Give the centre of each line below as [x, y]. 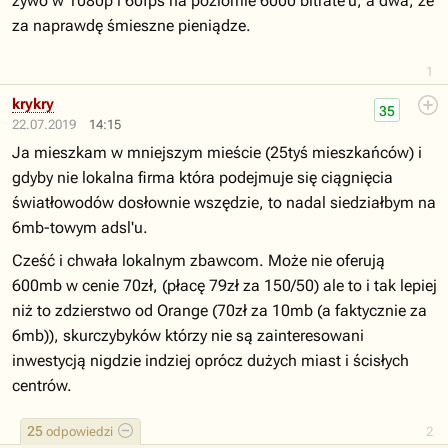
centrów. [42, 385]
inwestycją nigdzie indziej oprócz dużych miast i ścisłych [210, 360]
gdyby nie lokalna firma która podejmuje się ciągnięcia [202, 177]
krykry [33, 104]
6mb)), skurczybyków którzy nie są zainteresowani [188, 335]
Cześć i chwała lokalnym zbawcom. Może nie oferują [198, 260]
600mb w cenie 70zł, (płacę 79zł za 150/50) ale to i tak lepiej [224, 285]
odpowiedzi [78, 431]
